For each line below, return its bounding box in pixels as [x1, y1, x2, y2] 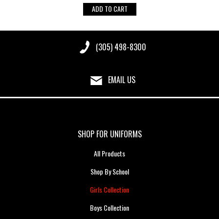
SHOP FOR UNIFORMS [77, 128, 142, 140]
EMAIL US [108, 73, 135, 86]
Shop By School [90, 166, 129, 176]
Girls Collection [90, 184, 129, 195]
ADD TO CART [91, 3, 128, 14]
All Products [94, 148, 125, 158]
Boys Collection [90, 202, 129, 213]
